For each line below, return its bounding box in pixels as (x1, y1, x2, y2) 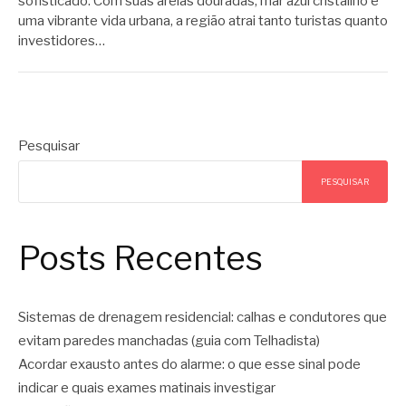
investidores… (18, 33, 105, 49)
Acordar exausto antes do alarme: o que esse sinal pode (18, 355, 361, 372)
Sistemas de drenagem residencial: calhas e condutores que (18, 308, 387, 325)
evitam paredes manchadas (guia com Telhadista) (18, 332, 320, 349)
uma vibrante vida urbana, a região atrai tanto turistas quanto (18, 13, 388, 29)
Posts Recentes (18, 237, 263, 278)
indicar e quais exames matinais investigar (18, 379, 275, 396)
